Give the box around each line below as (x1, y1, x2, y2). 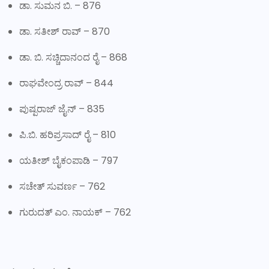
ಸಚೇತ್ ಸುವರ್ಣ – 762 (19, 179, 105, 193)
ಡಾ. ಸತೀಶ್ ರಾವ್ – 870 (19, 24, 110, 38)
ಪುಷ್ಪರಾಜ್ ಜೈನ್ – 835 (19, 101, 104, 116)
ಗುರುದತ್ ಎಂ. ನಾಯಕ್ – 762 (19, 205, 131, 219)
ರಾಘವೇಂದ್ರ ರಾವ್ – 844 (19, 76, 113, 90)
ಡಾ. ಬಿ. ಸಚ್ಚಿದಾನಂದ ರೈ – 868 (19, 50, 127, 64)
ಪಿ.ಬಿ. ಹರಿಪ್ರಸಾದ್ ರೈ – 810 (19, 127, 116, 142)
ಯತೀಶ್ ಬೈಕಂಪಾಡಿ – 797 (19, 153, 118, 168)
